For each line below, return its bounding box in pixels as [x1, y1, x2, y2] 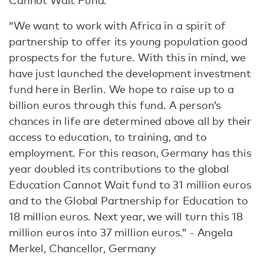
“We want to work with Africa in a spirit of [9, 19, 226, 32]
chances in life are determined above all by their [9, 114, 252, 127]
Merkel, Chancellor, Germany [9, 242, 156, 255]
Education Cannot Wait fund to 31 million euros [9, 178, 252, 191]
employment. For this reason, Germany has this [9, 146, 252, 159]
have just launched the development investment [9, 67, 251, 80]
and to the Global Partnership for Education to [9, 194, 248, 207]
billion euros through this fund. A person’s [9, 98, 222, 111]
